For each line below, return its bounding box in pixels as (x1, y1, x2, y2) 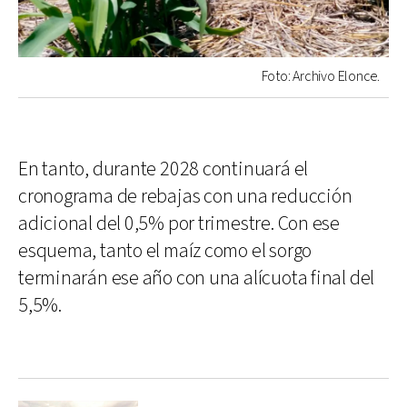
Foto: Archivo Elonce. (261, 66, 380, 86)
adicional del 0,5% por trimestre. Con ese (18, 210, 340, 237)
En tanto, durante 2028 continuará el (18, 155, 309, 183)
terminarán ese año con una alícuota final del (18, 264, 375, 292)
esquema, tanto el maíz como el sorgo (18, 237, 313, 264)
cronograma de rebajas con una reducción (18, 183, 352, 210)
